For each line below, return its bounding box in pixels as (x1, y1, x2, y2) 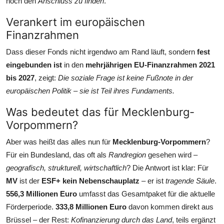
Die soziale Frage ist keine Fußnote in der (58, 73, 193, 82)
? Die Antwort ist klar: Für (126, 163, 208, 172)
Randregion (108, 150, 146, 159)
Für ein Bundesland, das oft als (6, 150, 108, 159)
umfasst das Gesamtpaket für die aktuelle (77, 189, 215, 198)
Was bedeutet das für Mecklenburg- (6, 105, 194, 118)
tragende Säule (165, 176, 214, 185)
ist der (17, 176, 41, 185)
